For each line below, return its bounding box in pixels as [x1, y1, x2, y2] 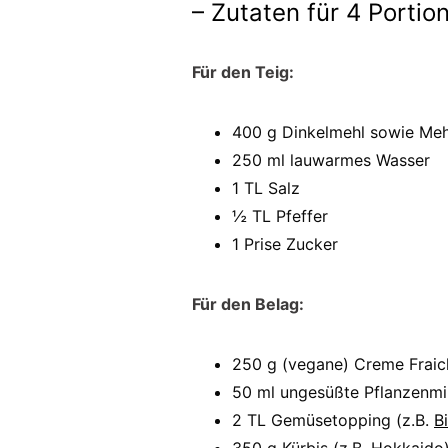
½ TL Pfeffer [232, 206, 328, 226]
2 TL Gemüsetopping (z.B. [232, 410, 434, 430]
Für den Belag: [192, 294, 304, 314]
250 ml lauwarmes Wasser [232, 150, 430, 170]
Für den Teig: [192, 62, 298, 82]
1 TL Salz [232, 178, 300, 198]
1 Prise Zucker [232, 234, 338, 254]
